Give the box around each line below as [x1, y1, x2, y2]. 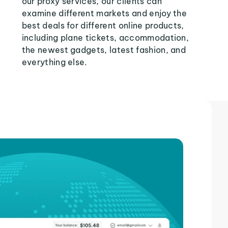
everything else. [21, 57, 88, 67]
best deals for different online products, [21, 20, 184, 31]
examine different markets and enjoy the [21, 8, 187, 18]
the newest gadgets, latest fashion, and [21, 45, 186, 55]
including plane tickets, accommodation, [21, 33, 189, 43]
